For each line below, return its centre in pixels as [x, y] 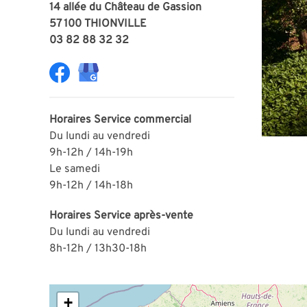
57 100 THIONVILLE [98, 24]
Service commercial [143, 120]
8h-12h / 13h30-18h [98, 248]
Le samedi [75, 169]
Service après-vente [144, 216]
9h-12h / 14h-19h [91, 152]
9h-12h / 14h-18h [91, 185]
